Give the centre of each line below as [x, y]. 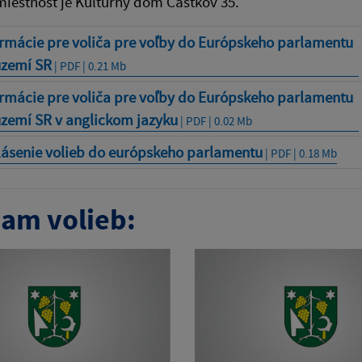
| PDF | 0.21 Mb [88, 66]
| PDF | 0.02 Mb [215, 121]
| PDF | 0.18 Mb [299, 153]
